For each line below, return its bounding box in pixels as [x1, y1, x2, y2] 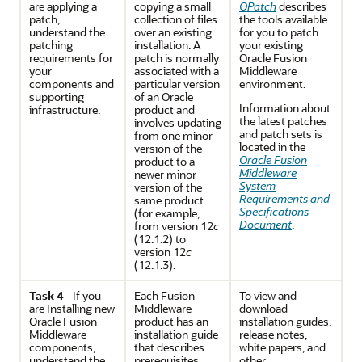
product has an [134, 314, 208, 329]
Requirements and [239, 191, 330, 206]
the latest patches [239, 113, 327, 128]
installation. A [134, 37, 200, 53]
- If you [63, 288, 101, 303]
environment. [239, 76, 305, 91]
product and [134, 102, 195, 117]
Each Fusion [134, 288, 195, 303]
